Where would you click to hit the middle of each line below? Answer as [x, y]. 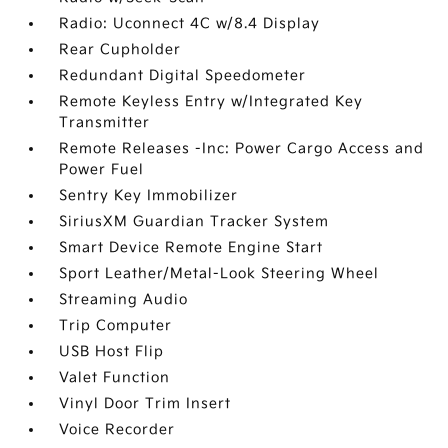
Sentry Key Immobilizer [149, 196]
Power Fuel [102, 170]
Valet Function [115, 378]
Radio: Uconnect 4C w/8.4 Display [190, 24]
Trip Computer [116, 326]
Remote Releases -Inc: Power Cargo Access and [242, 149]
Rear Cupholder [120, 50]
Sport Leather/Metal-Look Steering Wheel [219, 274]
